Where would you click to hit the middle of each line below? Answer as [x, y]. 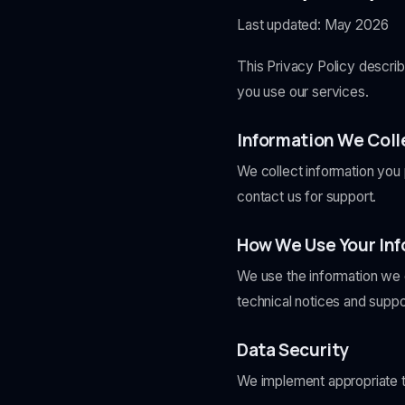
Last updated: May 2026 [313, 25]
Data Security [293, 350]
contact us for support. [307, 197]
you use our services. [303, 92]
